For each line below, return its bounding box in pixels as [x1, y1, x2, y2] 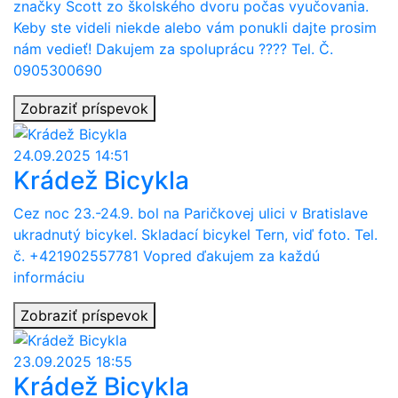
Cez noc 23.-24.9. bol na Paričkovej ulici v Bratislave [13, 203, 368, 222]
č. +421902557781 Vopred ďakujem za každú [13, 246, 320, 265]
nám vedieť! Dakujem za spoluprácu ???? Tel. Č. [13, 40, 333, 59]
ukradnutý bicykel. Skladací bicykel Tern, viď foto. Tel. [13, 225, 378, 243]
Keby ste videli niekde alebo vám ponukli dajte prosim [13, 19, 377, 37]
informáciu [13, 267, 84, 286]
